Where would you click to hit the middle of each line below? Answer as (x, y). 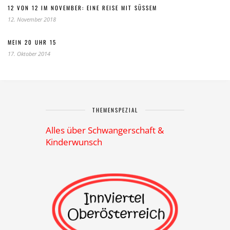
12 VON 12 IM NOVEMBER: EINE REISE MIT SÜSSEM (80, 8)
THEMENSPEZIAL (115, 110)
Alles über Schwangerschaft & (105, 130)
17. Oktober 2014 (29, 54)
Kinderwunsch (74, 142)
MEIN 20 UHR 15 (32, 42)
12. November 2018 (32, 19)
